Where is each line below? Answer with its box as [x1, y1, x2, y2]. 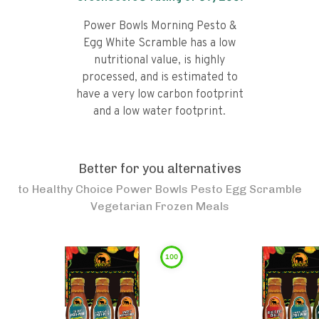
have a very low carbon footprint [75, 88, 244, 102]
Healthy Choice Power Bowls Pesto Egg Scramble [31, 182, 302, 196]
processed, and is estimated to [81, 70, 238, 85]
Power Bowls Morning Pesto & [83, 19, 236, 33]
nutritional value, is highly [94, 53, 225, 68]
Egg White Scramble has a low [83, 36, 236, 51]
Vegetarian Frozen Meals [90, 199, 229, 213]
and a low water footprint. [93, 105, 226, 119]
